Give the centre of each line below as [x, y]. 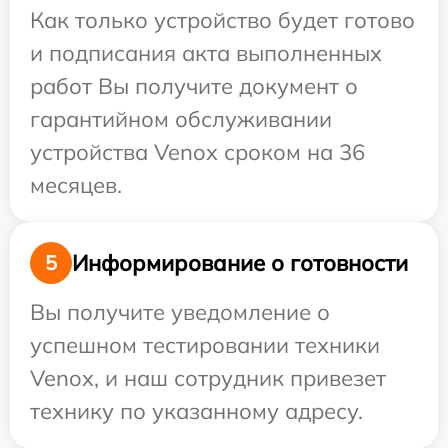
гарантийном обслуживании [181, 119]
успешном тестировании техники [205, 345]
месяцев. [76, 185]
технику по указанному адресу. [196, 411]
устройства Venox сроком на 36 [197, 152]
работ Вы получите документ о [194, 86]
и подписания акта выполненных [206, 53]
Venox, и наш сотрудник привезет [208, 378]
